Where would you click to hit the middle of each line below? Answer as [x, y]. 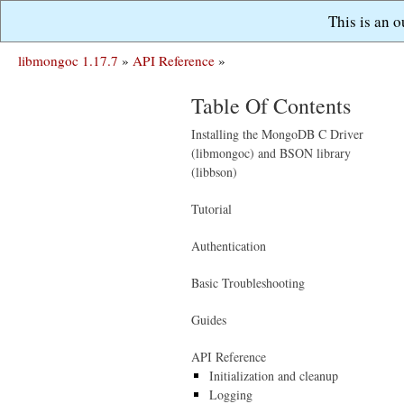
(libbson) [214, 172]
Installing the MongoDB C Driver [277, 134]
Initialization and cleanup [274, 376]
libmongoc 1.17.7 [68, 60]
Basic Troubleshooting [248, 283]
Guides [209, 320]
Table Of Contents [271, 106]
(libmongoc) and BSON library [271, 153]
